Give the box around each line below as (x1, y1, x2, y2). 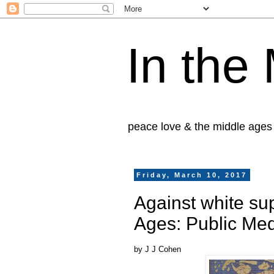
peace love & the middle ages (128, 120, 272, 133)
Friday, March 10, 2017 (136, 171, 248, 179)
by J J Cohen (134, 244, 181, 254)
